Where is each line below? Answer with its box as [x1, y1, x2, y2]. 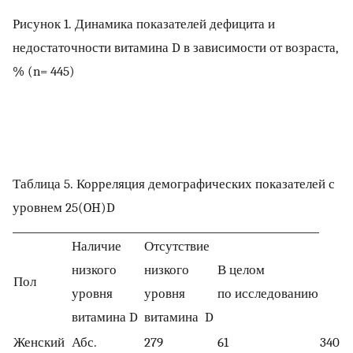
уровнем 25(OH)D [13, 199, 115, 215]
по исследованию [217, 285, 318, 302]
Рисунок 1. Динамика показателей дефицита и [13, 16, 275, 32]
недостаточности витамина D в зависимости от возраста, [13, 39, 337, 56]
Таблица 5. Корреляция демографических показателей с [13, 175, 335, 191]
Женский [13, 334, 65, 351]
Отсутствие [144, 238, 210, 255]
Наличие [72, 238, 121, 255]
